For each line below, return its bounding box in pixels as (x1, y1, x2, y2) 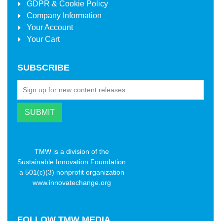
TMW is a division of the (34, 147, 109, 155)
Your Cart (24, 35, 60, 43)
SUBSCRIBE (17, 62, 70, 73)
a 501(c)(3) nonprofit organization (19, 168, 124, 176)
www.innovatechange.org (32, 178, 111, 186)
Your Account (24, 23, 73, 32)
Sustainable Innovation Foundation (17, 157, 126, 166)
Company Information (24, 11, 102, 20)
